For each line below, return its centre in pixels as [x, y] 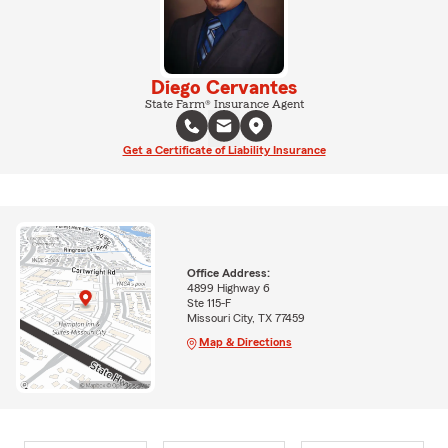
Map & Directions [245, 342]
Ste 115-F [209, 303]
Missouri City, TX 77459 [245, 318]
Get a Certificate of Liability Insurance [224, 149]
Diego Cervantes [224, 87]
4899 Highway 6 [228, 288]
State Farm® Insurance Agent [224, 103]
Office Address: [228, 273]
